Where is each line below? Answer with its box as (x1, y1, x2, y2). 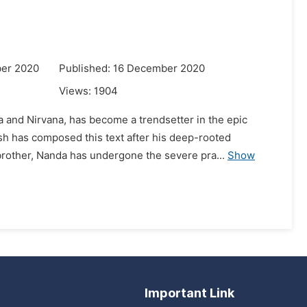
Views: (59, 85, 94, 97)
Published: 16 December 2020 (59, 62, 205, 75)
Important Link (145, 286, 234, 300)
